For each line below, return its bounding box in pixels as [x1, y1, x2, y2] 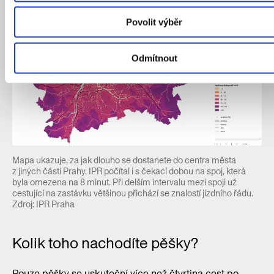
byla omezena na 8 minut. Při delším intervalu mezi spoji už [12, 176, 237, 188]
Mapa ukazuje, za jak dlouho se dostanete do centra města [12, 154, 236, 166]
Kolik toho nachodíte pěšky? [12, 232, 198, 253]
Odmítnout [131, 53, 177, 63]
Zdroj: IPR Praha [12, 198, 75, 210]
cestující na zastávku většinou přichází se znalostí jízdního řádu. [12, 187, 253, 199]
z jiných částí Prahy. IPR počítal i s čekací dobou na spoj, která [12, 165, 246, 177]
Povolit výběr [126, 17, 182, 28]
